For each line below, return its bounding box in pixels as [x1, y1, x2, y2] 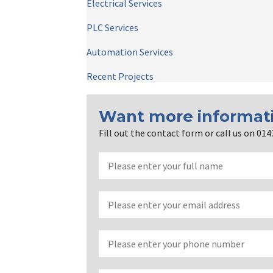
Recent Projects [87, 70, 154, 82]
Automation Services [87, 46, 173, 58]
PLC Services [87, 21, 138, 34]
